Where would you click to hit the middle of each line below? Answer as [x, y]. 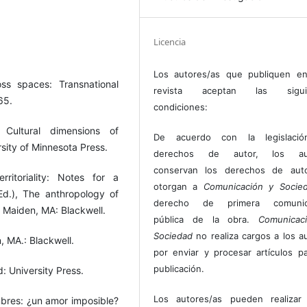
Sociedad [173, 236]
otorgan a [179, 187]
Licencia [170, 42]
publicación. [179, 269]
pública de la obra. [206, 220]
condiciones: [181, 107]
